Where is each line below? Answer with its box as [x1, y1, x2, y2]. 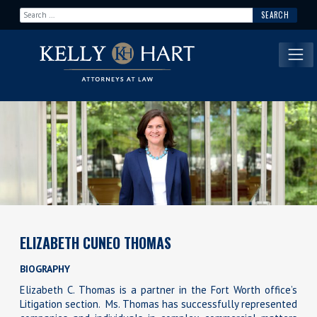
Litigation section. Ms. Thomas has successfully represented [20, 297, 297, 311]
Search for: [19, 6, 65, 20]
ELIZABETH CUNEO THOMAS [20, 232, 171, 254]
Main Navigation [39, 57, 115, 77]
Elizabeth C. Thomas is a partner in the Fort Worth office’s [20, 283, 297, 297]
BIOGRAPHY [20, 263, 70, 276]
